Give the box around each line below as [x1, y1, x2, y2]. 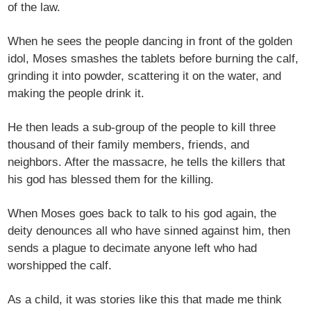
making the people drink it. [8, 87, 145, 101]
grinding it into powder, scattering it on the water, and [8, 69, 282, 83]
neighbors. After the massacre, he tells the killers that [8, 155, 286, 169]
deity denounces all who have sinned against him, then [8, 224, 291, 238]
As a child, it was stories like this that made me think [8, 293, 283, 307]
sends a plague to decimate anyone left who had [8, 242, 258, 255]
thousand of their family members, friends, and [8, 138, 250, 152]
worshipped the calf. [8, 259, 112, 273]
